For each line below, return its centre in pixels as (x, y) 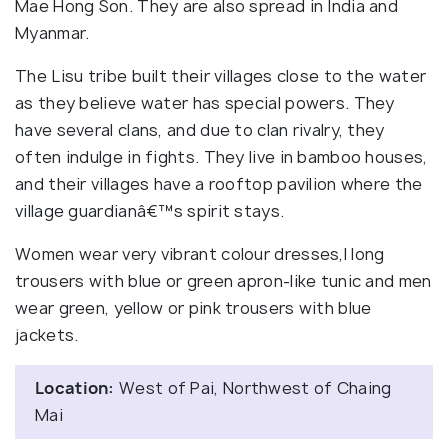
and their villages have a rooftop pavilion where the (219, 183)
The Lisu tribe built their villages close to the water (221, 75)
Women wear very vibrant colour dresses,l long (200, 253)
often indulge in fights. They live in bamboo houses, (221, 156)
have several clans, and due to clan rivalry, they (200, 129)
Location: (75, 387)
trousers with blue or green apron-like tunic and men (223, 280)
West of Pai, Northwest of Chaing (253, 387)
